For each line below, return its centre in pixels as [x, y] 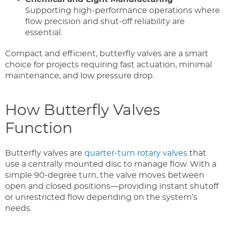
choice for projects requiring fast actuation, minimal [108, 65]
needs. [18, 209]
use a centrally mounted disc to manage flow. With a [111, 164]
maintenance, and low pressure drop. [80, 76]
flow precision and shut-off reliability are [105, 22]
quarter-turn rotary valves [136, 153]
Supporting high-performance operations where [123, 11]
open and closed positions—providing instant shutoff [112, 187]
